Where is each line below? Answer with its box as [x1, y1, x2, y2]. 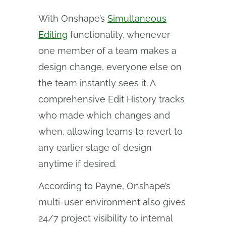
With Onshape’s [38, 13, 107, 24]
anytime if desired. [38, 158, 117, 169]
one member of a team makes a [38, 45, 177, 56]
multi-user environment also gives [38, 197, 186, 207]
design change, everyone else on [38, 62, 182, 72]
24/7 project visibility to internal [38, 213, 173, 223]
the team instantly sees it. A [38, 78, 155, 88]
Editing [38, 29, 68, 40]
